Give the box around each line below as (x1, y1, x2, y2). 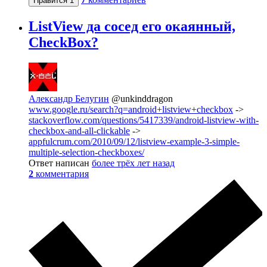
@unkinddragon (111, 94, 173, 104)
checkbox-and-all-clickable (29, 126, 130, 136)
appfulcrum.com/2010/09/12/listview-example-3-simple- (29, 136, 240, 147)
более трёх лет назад (92, 158, 175, 169)
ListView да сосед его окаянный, (29, 18, 235, 35)
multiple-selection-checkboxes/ (29, 147, 144, 158)
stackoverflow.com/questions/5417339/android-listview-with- (29, 115, 259, 126)
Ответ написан (29, 158, 92, 169)
